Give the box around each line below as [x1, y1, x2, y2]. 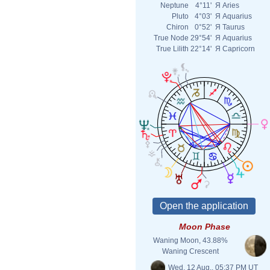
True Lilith [156, 45, 189, 53]
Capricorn [222, 45, 255, 53]
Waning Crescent [162, 247, 219, 256]
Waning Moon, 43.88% [153, 236, 228, 245]
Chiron [166, 23, 189, 31]
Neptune [160, 1, 189, 10]
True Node [154, 34, 189, 42]
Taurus [222, 23, 245, 31]
